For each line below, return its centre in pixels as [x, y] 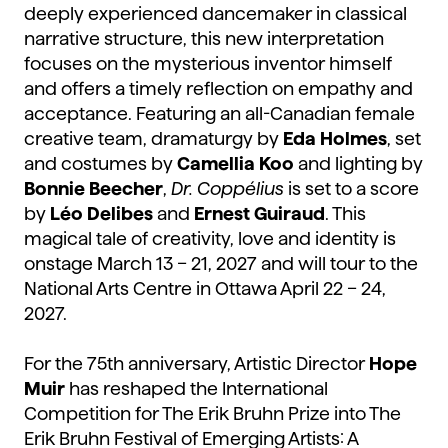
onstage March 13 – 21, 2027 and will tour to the [221, 264]
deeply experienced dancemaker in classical [215, 14]
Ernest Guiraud [259, 214]
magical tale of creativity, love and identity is [210, 239]
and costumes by [100, 164]
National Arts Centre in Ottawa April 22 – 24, [205, 289]
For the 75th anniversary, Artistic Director [196, 364]
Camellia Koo [235, 164]
